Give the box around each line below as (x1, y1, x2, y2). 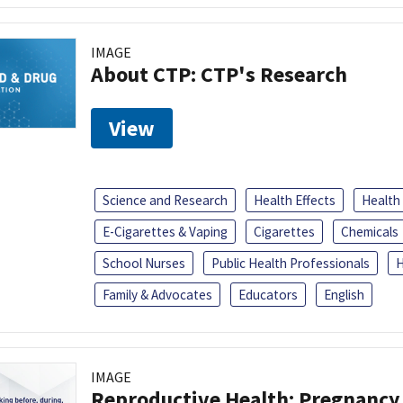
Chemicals (341, 222, 399, 240)
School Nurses (103, 254, 185, 272)
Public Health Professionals (211, 254, 370, 272)
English (324, 285, 364, 303)
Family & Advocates (103, 285, 212, 303)
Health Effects (254, 191, 336, 209)
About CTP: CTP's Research (91, 59, 347, 88)
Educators (238, 285, 298, 303)
